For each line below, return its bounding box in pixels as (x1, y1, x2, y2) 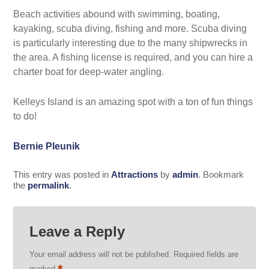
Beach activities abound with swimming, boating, (13, 9, 220, 20)
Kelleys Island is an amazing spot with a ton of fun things (13, 97, 253, 107)
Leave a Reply (29, 223, 125, 240)
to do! (13, 111, 37, 122)
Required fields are (173, 250, 238, 259)
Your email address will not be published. (29, 250, 171, 259)
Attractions (110, 169, 158, 180)
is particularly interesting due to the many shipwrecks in (13, 38, 247, 49)
